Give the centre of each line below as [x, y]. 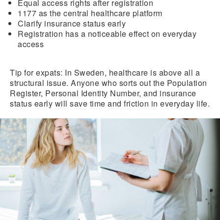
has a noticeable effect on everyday [131, 33]
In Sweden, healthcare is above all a [131, 72]
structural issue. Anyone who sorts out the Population [109, 82]
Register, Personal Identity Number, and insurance [103, 93]
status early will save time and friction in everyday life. [110, 103]
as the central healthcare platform [100, 13]
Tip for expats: [36, 72]
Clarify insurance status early [72, 23]
